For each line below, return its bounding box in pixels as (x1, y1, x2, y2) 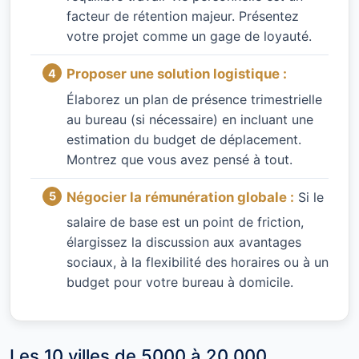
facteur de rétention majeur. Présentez (67, 8, 299, 25)
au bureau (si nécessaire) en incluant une (67, 111, 313, 127)
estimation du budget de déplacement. (67, 131, 301, 147)
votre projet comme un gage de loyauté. (67, 28, 312, 45)
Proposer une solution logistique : (67, 66, 287, 83)
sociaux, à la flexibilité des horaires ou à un (67, 253, 329, 270)
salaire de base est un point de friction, (67, 213, 304, 230)
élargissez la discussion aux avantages (67, 233, 301, 250)
